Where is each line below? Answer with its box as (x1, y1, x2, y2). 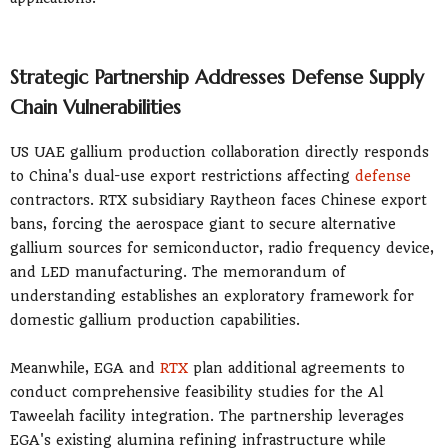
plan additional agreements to (188, 359, 405, 376)
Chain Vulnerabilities (10, 94, 181, 119)
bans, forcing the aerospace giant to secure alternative (10, 215, 396, 232)
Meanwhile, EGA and (10, 359, 160, 376)
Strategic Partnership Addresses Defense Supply (10, 64, 424, 89)
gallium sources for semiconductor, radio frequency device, (10, 239, 434, 256)
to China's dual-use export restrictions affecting (10, 167, 355, 184)
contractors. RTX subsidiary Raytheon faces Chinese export (10, 191, 427, 208)
